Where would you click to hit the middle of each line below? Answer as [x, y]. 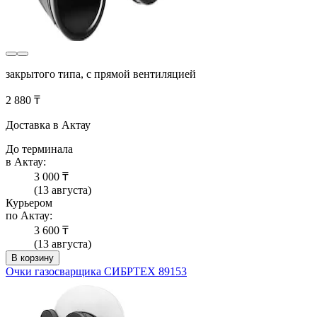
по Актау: [29, 216]
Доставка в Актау [48, 125]
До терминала [39, 149]
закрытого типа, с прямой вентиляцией [101, 74]
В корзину [33, 258]
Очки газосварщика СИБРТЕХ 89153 [96, 272]
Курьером [29, 203]
